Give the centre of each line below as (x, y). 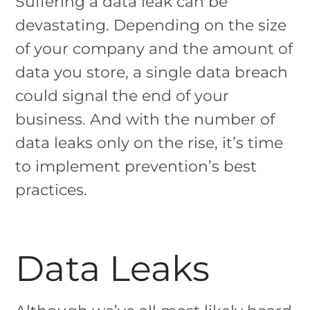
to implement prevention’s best (136, 166)
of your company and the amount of (154, 48)
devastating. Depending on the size (151, 25)
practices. (52, 190)
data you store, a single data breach (152, 72)
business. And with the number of (145, 119)
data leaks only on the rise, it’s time (149, 143)
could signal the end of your (122, 95)
